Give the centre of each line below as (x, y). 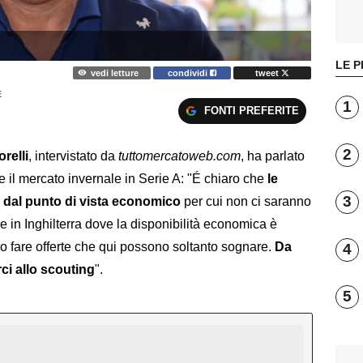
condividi (189, 73)
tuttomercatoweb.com (179, 156)
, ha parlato (273, 156)
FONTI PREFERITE (251, 110)
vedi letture (114, 73)
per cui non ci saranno (248, 202)
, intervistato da (73, 156)
